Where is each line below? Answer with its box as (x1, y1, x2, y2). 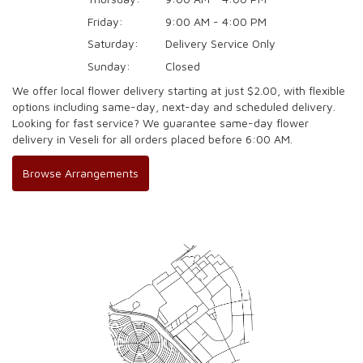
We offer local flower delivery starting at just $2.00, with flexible (12, 83, 345, 97)
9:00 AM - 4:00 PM (165, 14, 267, 28)
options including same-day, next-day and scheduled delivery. (12, 99, 335, 113)
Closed (165, 58, 200, 73)
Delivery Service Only (165, 36, 275, 51)
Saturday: (88, 36, 139, 51)
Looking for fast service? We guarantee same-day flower (12, 115, 309, 130)
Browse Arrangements (23, 165, 139, 180)
